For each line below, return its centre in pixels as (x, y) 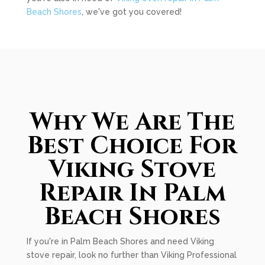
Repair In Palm (132, 193)
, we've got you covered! (131, 12)
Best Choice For (132, 146)
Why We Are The (132, 122)
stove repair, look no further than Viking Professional (131, 255)
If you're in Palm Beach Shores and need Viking (120, 241)
